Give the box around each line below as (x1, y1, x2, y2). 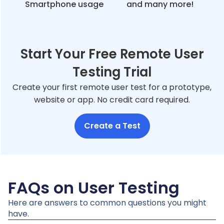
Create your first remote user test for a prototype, (12, 81, 211, 93)
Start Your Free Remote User (20, 45, 204, 63)
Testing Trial (72, 63, 151, 81)
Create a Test (83, 119, 140, 131)
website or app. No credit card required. (34, 94, 190, 106)
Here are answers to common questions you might (8, 196, 206, 208)
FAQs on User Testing (8, 176, 179, 199)
